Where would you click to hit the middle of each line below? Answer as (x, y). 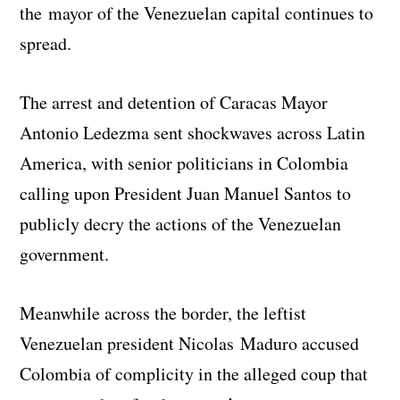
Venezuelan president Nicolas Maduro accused (190, 344)
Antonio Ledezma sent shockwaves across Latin (193, 133)
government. (65, 254)
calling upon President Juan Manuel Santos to (186, 194)
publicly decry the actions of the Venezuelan (181, 224)
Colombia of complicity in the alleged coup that (194, 374)
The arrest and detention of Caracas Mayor (174, 103)
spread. (46, 44)
